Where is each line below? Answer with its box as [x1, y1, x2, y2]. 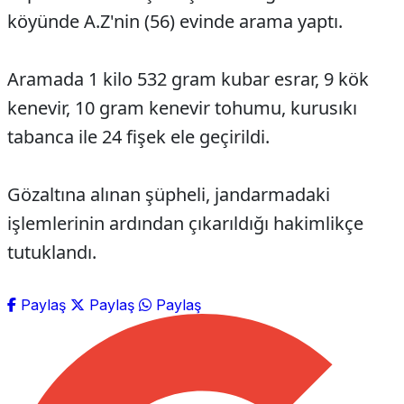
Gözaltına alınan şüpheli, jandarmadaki [7, 182, 330, 207]
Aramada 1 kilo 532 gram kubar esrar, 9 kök [7, 67, 369, 92]
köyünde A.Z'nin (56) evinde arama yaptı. [7, 9, 343, 34]
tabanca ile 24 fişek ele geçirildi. [7, 124, 270, 150]
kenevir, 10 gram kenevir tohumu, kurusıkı [7, 96, 357, 121]
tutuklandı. [7, 240, 96, 265]
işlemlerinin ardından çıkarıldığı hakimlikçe [7, 211, 363, 236]
